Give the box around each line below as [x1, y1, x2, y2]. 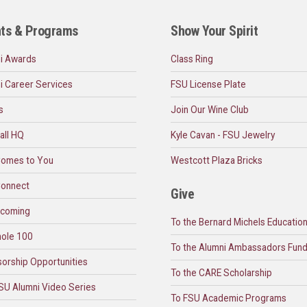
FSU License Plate [171, 79, 246, 90]
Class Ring [171, 53, 213, 65]
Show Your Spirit [171, 23, 258, 40]
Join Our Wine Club [171, 104, 249, 116]
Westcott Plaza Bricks [171, 155, 262, 167]
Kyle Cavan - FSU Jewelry [171, 130, 275, 141]
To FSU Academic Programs [171, 293, 286, 304]
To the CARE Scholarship [171, 267, 272, 279]
